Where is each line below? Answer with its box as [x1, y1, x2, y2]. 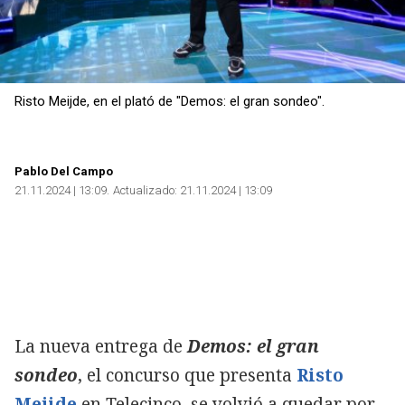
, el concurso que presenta [78, 363, 297, 387]
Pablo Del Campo [14, 164, 113, 178]
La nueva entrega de [14, 334, 183, 358]
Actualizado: [113, 183, 177, 197]
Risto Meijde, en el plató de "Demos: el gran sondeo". [14, 92, 325, 109]
